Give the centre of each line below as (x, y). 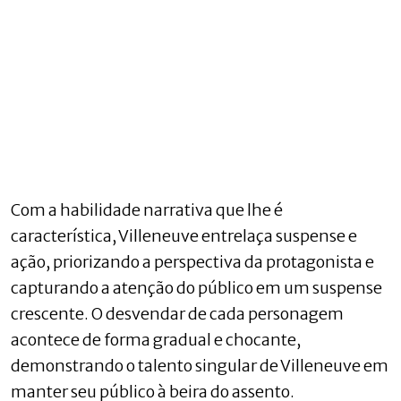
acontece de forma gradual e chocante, (156, 339)
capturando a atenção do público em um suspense (196, 287)
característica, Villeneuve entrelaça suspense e (184, 235)
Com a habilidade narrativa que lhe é (147, 209)
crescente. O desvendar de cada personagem (177, 313)
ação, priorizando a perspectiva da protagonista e (192, 261)
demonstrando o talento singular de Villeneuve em (200, 365)
